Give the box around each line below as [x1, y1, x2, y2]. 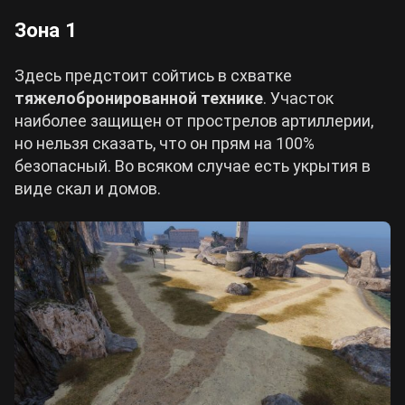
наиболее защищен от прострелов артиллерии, [14, 110, 373, 130]
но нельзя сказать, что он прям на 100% [14, 133, 315, 153]
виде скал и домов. [14, 178, 161, 198]
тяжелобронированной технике [14, 88, 263, 108]
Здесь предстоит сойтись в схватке [14, 65, 292, 85]
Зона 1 [14, 18, 77, 42]
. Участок [263, 88, 334, 108]
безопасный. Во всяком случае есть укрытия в [14, 155, 371, 175]
